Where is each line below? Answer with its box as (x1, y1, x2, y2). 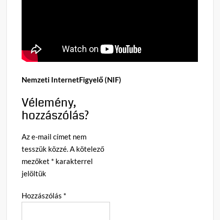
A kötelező (70, 144, 105, 154)
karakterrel (54, 157, 93, 166)
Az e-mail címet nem (22, 132, 87, 141)
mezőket (22, 157, 52, 166)
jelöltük (22, 169, 47, 178)
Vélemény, (22, 94, 77, 111)
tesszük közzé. (22, 144, 69, 154)
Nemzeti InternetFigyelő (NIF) (22, 75, 122, 84)
